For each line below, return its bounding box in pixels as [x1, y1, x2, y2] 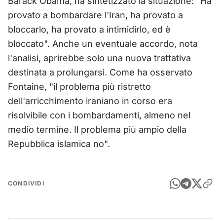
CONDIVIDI [8, 179, 44, 187]
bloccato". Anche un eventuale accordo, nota [8, 38, 198, 49]
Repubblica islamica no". [8, 138, 110, 149]
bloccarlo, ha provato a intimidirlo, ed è [8, 24, 171, 35]
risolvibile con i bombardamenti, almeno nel [8, 110, 190, 120]
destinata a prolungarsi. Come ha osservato [8, 67, 192, 77]
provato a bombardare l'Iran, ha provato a [8, 9, 183, 20]
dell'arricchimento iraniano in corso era [8, 95, 172, 106]
